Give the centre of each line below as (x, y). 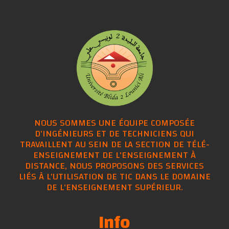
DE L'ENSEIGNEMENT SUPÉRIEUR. (114, 187)
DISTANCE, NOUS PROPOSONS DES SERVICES (114, 166)
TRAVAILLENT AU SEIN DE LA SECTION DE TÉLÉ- (114, 144)
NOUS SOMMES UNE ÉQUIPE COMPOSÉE (114, 123)
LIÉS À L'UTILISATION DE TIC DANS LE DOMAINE (114, 176)
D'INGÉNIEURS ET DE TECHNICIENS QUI (114, 133)
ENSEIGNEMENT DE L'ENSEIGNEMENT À (114, 155)
